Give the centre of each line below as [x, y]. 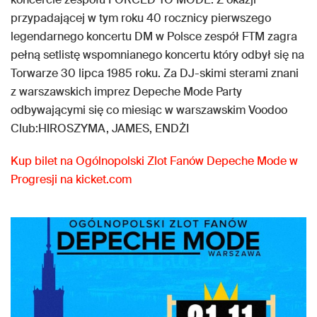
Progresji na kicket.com [71, 179]
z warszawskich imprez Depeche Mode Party [126, 91]
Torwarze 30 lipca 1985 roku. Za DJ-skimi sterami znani [155, 73]
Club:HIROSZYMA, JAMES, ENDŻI [100, 128]
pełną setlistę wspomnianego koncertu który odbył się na [157, 54]
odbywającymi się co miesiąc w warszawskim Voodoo [149, 110]
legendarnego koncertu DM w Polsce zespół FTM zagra [154, 36]
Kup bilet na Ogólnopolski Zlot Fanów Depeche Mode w [154, 161]
